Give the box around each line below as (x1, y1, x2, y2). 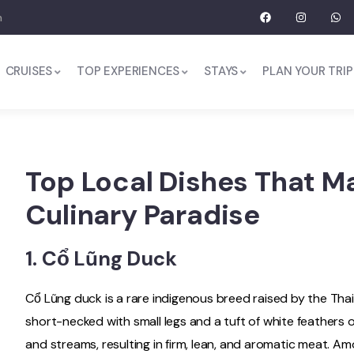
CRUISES (5, 63, 53, 79)
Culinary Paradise (25, 197, 260, 233)
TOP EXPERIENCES (77, 63, 180, 79)
